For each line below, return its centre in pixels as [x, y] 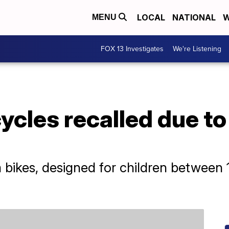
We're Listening [197, 49]
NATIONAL [194, 18]
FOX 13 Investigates [132, 49]
